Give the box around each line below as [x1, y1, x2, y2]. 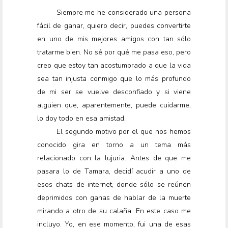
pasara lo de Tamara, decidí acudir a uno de [37, 166, 191, 177]
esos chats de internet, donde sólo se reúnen [37, 180, 191, 190]
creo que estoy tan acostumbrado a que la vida [37, 61, 191, 71]
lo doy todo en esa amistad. [37, 113, 126, 124]
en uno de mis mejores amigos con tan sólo [37, 34, 191, 44]
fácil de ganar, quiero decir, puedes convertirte [37, 21, 191, 31]
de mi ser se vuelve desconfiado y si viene [37, 87, 191, 97]
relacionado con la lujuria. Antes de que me [37, 153, 191, 163]
